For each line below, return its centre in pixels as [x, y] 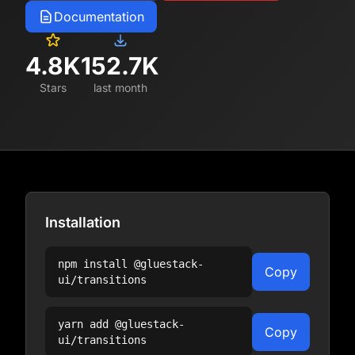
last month [120, 88]
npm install [96, 264]
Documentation [99, 17]
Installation [83, 222]
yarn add [86, 324]
